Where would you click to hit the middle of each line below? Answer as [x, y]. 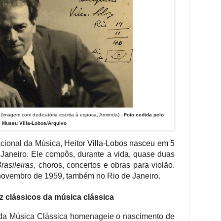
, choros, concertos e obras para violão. [104, 165]
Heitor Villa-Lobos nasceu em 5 [119, 143]
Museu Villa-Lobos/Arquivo [34, 123]
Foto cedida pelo [144, 115]
